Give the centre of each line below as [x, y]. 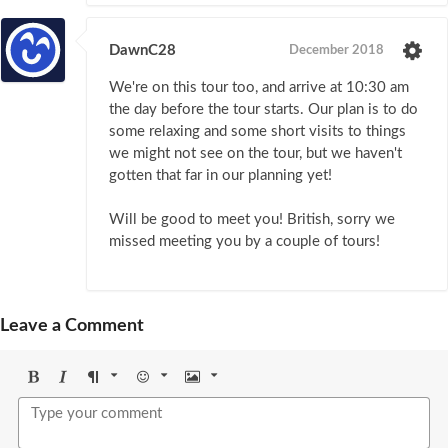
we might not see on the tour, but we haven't [255, 154]
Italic [69, 398]
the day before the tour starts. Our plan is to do [263, 110]
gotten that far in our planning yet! [220, 176]
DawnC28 [142, 51]
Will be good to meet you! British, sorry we [252, 220]
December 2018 [336, 51]
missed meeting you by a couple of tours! [244, 242]
